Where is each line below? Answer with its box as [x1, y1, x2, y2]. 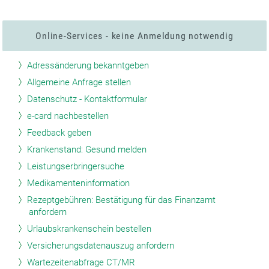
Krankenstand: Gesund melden [27, 144, 147, 156]
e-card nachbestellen [27, 110, 109, 122]
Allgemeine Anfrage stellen [27, 77, 131, 88]
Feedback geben [27, 127, 92, 139]
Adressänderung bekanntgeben [27, 60, 150, 71]
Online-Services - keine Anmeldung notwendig [35, 29, 234, 41]
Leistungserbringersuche [27, 161, 125, 172]
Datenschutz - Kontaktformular [27, 94, 148, 105]
